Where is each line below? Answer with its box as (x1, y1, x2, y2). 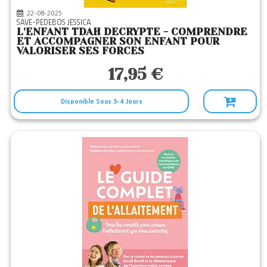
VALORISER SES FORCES (17, 45, 145, 57)
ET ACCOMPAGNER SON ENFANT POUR (17, 35, 220, 47)
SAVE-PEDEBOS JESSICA (17, 17, 95, 27)
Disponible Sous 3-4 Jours (60, 97, 142, 105)
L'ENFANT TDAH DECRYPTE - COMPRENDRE (17, 26, 248, 38)
